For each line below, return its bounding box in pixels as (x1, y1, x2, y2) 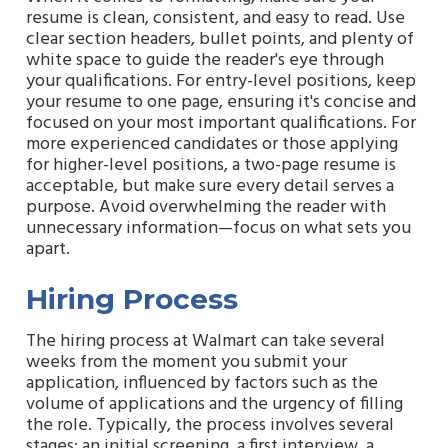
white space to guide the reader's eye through (26, 46, 384, 76)
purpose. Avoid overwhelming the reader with (26, 193, 386, 223)
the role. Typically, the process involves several (26, 410, 394, 440)
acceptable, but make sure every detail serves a (26, 172, 394, 202)
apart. (26, 235, 70, 265)
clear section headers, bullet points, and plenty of (26, 25, 414, 55)
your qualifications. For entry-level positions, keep (26, 67, 416, 97)
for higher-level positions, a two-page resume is (26, 151, 396, 181)
